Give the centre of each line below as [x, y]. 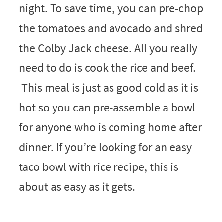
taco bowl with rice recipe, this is [98, 167]
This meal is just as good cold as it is [108, 88]
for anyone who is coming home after [110, 127]
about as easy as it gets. [77, 187]
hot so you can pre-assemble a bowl [107, 108]
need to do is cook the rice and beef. [107, 68]
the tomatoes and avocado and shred [111, 28]
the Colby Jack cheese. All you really [108, 48]
